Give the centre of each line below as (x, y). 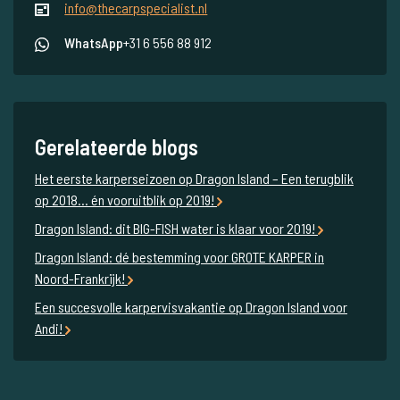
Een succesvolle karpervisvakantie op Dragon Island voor (191, 306)
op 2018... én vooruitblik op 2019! (126, 199)
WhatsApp (94, 42)
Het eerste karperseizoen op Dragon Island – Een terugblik (194, 178)
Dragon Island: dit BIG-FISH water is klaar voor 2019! (176, 228)
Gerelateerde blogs (117, 146)
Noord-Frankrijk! (81, 278)
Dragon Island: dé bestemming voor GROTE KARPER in (179, 256)
